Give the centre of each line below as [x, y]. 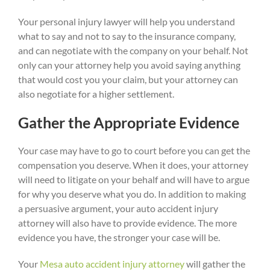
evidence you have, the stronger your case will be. [119, 237]
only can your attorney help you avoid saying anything [129, 65]
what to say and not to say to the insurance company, [127, 36]
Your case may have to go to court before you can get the [134, 151]
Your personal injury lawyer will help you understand [127, 22]
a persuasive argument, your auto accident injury [118, 209]
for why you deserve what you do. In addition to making [132, 194]
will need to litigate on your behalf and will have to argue [134, 180]
